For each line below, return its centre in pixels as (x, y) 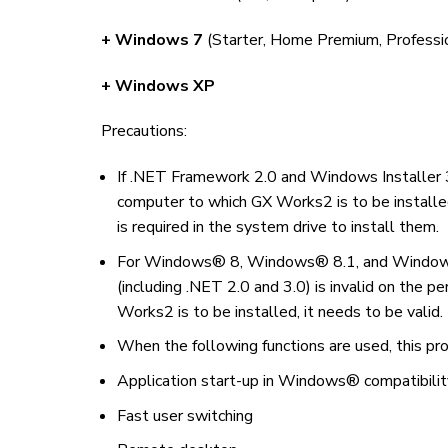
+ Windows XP (157, 85)
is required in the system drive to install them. (277, 227)
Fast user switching (184, 415)
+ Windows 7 (151, 39)
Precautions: (143, 131)
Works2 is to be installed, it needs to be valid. (279, 311)
